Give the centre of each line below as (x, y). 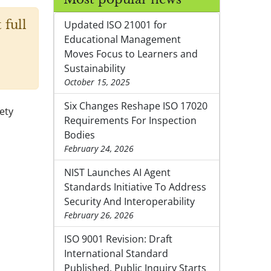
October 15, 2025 (97, 82)
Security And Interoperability (129, 202)
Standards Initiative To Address (135, 187)
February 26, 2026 (99, 215)
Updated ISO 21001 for (116, 25)
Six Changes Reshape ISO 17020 (136, 106)
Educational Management (122, 40)
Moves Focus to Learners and (131, 54)
